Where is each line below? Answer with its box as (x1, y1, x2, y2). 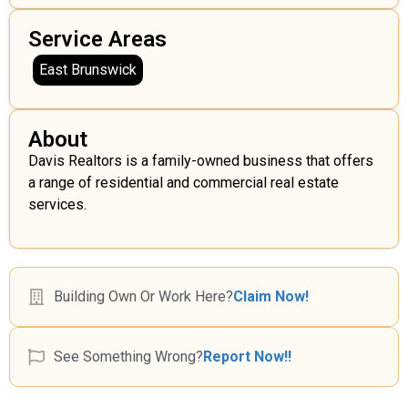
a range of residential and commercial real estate (28, 174, 339, 192)
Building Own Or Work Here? (53, 287, 233, 305)
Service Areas (28, 26, 167, 53)
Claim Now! (232, 287, 309, 305)
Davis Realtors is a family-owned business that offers (28, 152, 373, 170)
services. (28, 196, 87, 214)
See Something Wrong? (53, 347, 203, 365)
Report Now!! (202, 347, 291, 365)
